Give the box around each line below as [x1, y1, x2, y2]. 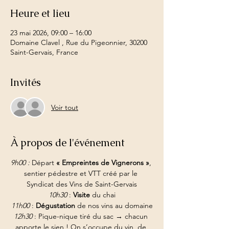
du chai [91, 190, 116, 199]
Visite [73, 190, 92, 199]
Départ [31, 158, 56, 167]
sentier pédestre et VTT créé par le [24, 169, 140, 178]
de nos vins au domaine [75, 201, 153, 210]
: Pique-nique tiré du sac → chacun [32, 212, 150, 221]
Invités [10, 76, 41, 89]
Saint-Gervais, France [10, 48, 78, 57]
